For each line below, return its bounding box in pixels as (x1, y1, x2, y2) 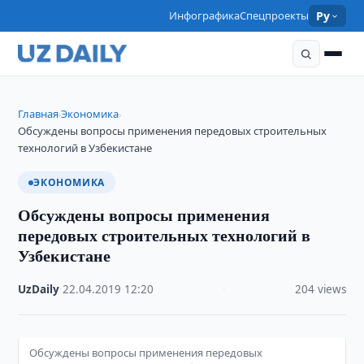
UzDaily (18, 282, 60, 297)
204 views (294, 282, 346, 297)
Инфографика (169, 8, 240, 23)
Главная (18, 106, 59, 121)
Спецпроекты (240, 8, 310, 23)
